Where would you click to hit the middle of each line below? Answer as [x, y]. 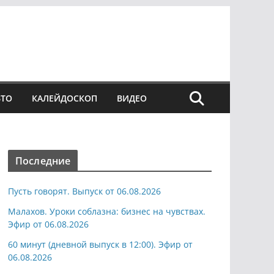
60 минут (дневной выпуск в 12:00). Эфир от [100, 245]
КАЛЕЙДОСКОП [65, 98]
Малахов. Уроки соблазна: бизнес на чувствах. [107, 212]
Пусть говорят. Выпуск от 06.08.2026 [84, 191]
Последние [43, 161]
